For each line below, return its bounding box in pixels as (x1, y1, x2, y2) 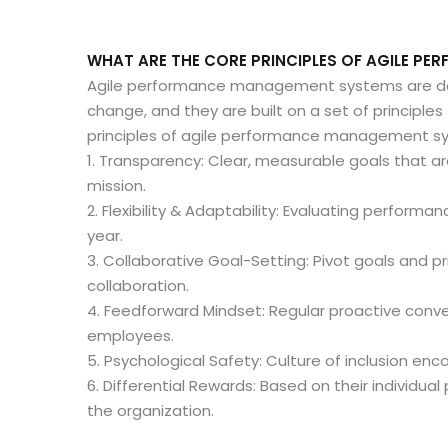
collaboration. (87, 274, 189, 296)
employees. (87, 324, 174, 346)
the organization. (87, 399, 214, 421)
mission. (87, 174, 146, 196)
